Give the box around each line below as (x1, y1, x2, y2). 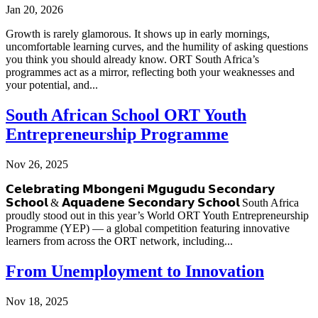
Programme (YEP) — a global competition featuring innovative (6, 221, 290, 234)
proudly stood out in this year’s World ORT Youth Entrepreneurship (6, 209, 309, 221)
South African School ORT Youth (6, 105, 246, 124)
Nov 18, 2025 (6, 295, 68, 307)
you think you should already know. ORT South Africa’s (6, 53, 259, 66)
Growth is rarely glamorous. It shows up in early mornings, (6, 28, 270, 40)
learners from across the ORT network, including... (6, 234, 233, 247)
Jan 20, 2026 (6, 4, 63, 16)
